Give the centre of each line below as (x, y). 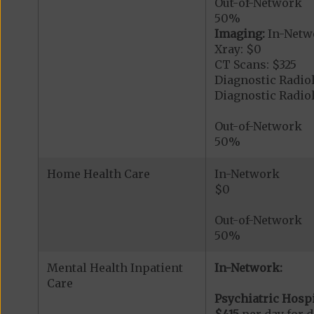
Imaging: (241, 34)
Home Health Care (98, 174)
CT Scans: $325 (255, 65)
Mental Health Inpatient (115, 268)
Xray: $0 (238, 49)
